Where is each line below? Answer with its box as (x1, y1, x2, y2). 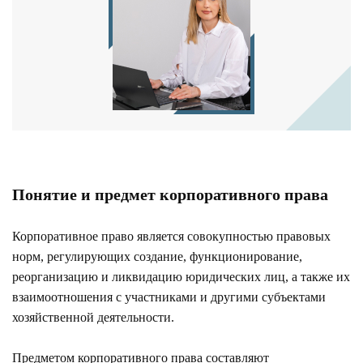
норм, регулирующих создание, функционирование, (12, 249, 302, 263)
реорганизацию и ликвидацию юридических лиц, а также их (12, 269, 350, 284)
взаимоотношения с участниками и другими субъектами (12, 289, 326, 304)
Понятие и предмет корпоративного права (12, 185, 328, 203)
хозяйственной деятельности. (12, 310, 174, 324)
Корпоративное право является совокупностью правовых (12, 228, 331, 243)
